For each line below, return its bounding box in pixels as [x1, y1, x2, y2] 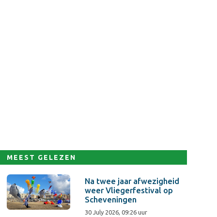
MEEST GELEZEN [7, 154, 77, 161]
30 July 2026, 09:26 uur [85, 209, 148, 216]
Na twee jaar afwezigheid [85, 177, 180, 186]
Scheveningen [85, 195, 139, 204]
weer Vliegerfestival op [85, 186, 173, 195]
